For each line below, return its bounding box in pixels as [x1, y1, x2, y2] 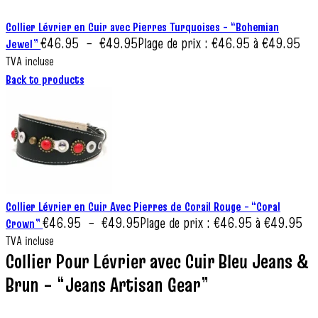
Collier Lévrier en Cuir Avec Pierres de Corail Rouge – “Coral [6, 198, 280, 215]
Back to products [6, 71, 84, 88]
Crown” [6, 215, 43, 232]
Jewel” [6, 35, 41, 53]
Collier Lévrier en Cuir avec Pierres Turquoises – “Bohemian [6, 18, 280, 35]
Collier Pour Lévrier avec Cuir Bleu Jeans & [6, 248, 308, 275]
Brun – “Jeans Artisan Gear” [6, 271, 209, 299]
